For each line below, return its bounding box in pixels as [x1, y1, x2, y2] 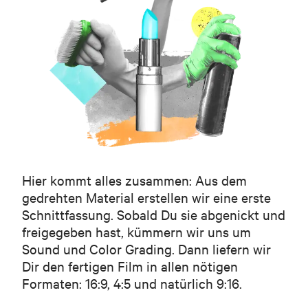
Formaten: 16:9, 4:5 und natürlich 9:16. [22, 274, 242, 291]
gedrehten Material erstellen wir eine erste [22, 188, 271, 206]
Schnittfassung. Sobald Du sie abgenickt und [22, 206, 285, 223]
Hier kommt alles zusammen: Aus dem [22, 171, 247, 188]
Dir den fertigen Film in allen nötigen [22, 257, 238, 274]
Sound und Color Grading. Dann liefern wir [22, 240, 271, 257]
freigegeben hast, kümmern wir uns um [22, 223, 251, 240]
